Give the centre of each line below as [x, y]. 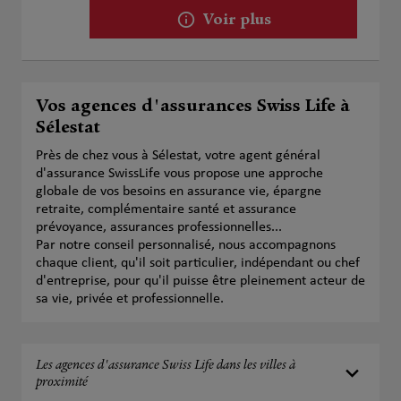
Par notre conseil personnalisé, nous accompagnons [186, 245]
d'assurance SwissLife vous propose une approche [179, 174]
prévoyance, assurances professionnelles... [159, 227]
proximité [62, 383]
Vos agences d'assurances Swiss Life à [193, 107]
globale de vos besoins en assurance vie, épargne [179, 192]
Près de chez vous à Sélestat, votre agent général [178, 156]
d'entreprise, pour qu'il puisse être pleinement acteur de [200, 281]
